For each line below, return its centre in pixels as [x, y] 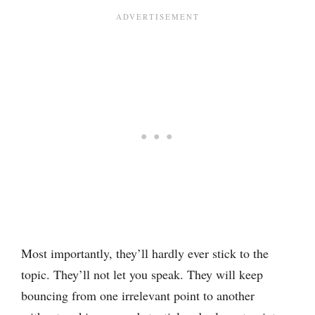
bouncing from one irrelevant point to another [138, 295]
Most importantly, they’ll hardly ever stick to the [145, 253]
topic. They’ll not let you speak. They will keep [142, 274]
